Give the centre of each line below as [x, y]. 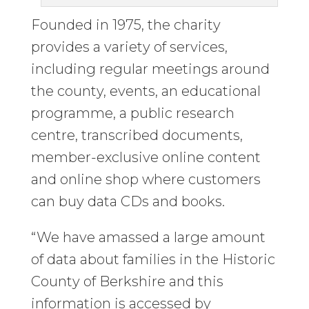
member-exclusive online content [146, 157]
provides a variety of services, [129, 47]
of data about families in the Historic [153, 259]
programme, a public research [132, 113]
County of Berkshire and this [127, 281]
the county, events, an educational [146, 91]
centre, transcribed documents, [137, 135]
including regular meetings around [150, 69]
